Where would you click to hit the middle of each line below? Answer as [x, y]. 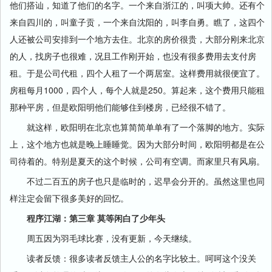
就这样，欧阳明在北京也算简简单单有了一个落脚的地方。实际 [137, 127]
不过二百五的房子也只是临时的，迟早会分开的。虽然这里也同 [137, 181]
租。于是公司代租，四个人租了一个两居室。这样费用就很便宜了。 [137, 73]
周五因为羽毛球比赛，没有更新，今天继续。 [103, 238]
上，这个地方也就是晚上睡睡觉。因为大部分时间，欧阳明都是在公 [137, 144]
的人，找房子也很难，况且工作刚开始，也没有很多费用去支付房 [133, 56]
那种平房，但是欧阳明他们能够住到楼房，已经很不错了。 [120, 107]
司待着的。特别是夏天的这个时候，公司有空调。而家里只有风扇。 [137, 161]
